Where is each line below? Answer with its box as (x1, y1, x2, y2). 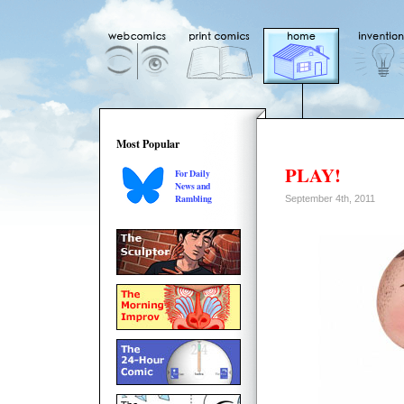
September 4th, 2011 (285, 193, 375, 204)
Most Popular (116, 135, 179, 151)
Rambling (175, 192, 212, 205)
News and (175, 179, 210, 192)
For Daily (175, 167, 210, 179)
